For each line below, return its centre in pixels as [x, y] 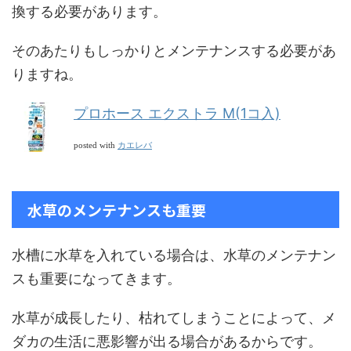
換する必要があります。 [89, 12]
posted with [96, 146]
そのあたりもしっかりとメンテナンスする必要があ [174, 51]
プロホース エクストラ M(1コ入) [177, 114]
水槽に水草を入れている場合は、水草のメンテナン [174, 255]
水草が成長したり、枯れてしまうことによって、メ [174, 318]
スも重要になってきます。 [96, 279]
